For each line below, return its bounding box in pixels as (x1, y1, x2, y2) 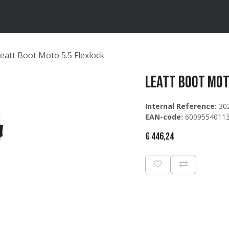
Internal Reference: (145, 101, 217, 111)
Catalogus (50, 11, 84, 22)
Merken (17, 11, 42, 22)
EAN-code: (145, 112, 183, 122)
